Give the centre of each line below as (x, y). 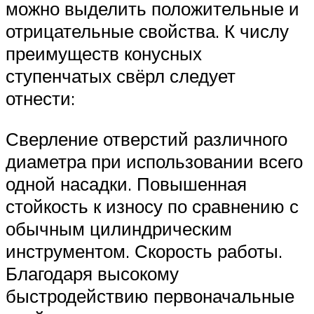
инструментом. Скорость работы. (144, 251)
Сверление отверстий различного (146, 138)
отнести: (40, 98)
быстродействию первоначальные (150, 295)
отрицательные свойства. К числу (147, 30)
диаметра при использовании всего (154, 161)
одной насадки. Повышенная (126, 183)
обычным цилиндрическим (119, 228)
